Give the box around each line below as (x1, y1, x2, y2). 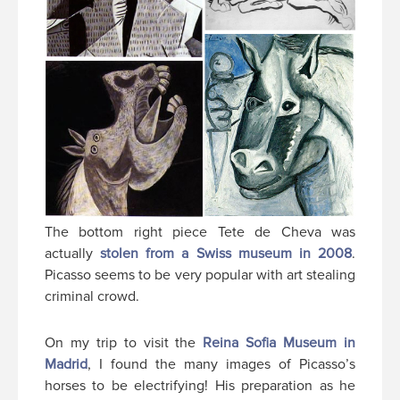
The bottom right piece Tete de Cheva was (45, 223, 355, 242)
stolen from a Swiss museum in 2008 (100, 245, 353, 263)
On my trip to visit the (45, 334, 204, 353)
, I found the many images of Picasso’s (87, 355, 355, 374)
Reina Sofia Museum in (203, 334, 356, 353)
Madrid (45, 355, 87, 374)
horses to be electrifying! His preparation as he (45, 377, 355, 396)
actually (45, 245, 101, 263)
